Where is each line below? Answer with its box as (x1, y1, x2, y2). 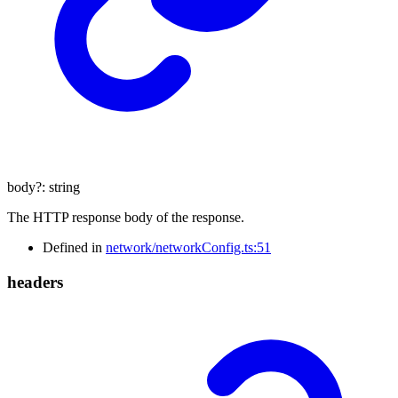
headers (7, 273, 63, 292)
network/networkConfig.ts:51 (106, 240, 271, 256)
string (49, 179, 80, 195)
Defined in (43, 240, 106, 256)
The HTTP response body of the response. (7, 210, 244, 226)
